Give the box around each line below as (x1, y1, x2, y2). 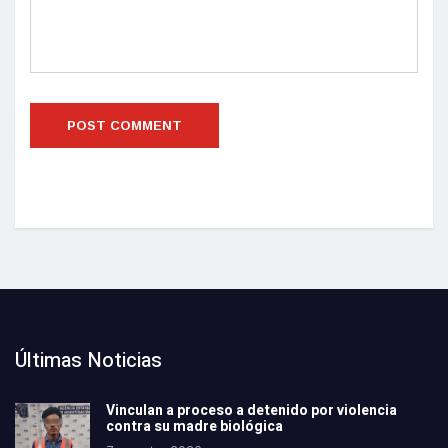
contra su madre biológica (106, 415, 283, 437)
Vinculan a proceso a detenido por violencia (106, 399, 397, 421)
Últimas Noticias (15, 345, 162, 375)
